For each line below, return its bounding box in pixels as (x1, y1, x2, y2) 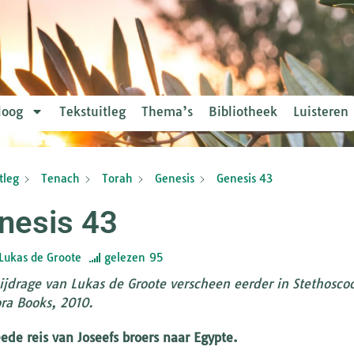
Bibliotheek (209, 103, 278, 119)
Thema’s (141, 103, 194, 119)
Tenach (40, 171, 80, 186)
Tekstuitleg (59, 103, 126, 119)
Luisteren (293, 103, 349, 119)
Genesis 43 (216, 171, 273, 186)
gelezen (104, 250, 145, 265)
